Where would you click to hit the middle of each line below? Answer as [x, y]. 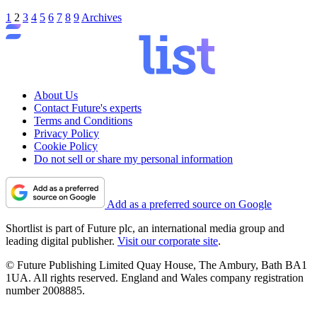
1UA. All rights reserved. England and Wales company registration [155, 277]
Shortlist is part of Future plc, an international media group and [145, 228]
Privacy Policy [67, 133]
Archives [102, 17]
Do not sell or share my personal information [133, 158]
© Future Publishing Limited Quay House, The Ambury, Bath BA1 [156, 265]
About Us [56, 95]
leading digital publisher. [62, 241]
